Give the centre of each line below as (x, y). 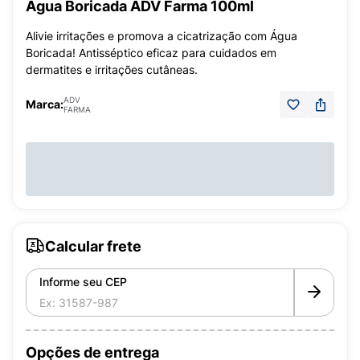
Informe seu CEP (83, 282)
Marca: (45, 104)
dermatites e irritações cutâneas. (112, 70)
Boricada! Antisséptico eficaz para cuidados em (151, 53)
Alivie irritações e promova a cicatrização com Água (162, 36)
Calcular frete (93, 246)
